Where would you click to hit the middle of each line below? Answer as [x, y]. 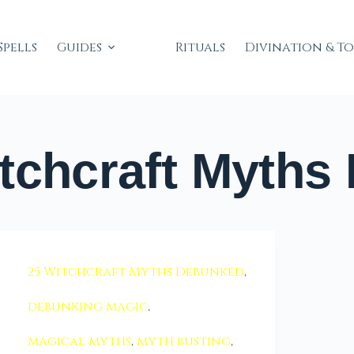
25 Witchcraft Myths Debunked [136, 272]
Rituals [200, 47]
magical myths [80, 341]
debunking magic [88, 307]
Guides [79, 47]
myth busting [184, 341]
